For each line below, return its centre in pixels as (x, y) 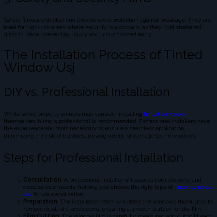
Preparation (40, 202)
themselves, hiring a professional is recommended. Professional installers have (107, 121)
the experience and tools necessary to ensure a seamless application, (95, 129)
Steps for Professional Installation (93, 158)
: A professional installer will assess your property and (131, 180)
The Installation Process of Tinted (103, 55)
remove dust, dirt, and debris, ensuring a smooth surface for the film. (113, 209)
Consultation (42, 180)
